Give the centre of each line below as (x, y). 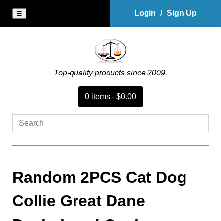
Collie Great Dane (79, 201)
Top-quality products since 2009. (110, 73)
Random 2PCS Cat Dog (100, 177)
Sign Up (182, 13)
